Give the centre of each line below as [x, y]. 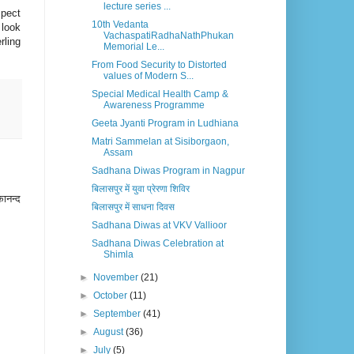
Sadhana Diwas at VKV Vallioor [159, 226]
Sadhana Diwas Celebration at [157, 244]
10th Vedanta [120, 25]
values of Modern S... [148, 76]
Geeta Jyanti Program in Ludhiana [165, 124]
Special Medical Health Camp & [160, 94]
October [112, 296]
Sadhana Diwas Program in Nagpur [168, 171]
